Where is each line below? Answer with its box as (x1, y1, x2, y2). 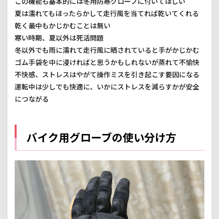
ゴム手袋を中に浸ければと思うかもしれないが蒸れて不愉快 (15, 58, 199, 67)
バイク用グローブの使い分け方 (26, 131, 176, 145)
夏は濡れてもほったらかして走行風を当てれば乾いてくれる (15, 9, 199, 18)
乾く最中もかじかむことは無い (15, 22, 110, 30)
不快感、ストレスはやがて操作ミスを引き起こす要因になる (15, 70, 199, 79)
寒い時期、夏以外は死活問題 (15, 34, 104, 43)
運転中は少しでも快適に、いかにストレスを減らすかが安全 (15, 83, 199, 91)
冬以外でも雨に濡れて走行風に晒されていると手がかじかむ (15, 46, 199, 55)
